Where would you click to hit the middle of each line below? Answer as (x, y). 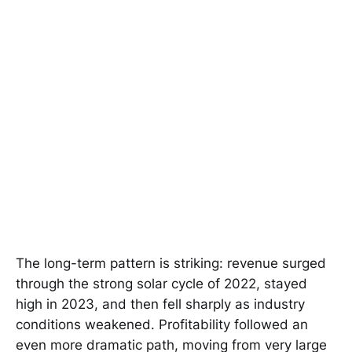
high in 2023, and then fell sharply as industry (160, 304)
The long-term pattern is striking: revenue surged (171, 264)
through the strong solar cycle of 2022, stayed (161, 284)
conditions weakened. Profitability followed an (162, 325)
